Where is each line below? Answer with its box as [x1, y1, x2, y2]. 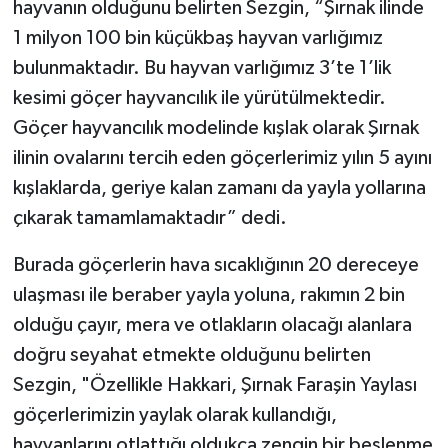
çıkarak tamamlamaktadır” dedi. [12, 207, 287, 228]
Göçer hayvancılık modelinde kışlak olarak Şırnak [12, 117, 419, 138]
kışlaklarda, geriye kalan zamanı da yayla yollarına [12, 177, 426, 198]
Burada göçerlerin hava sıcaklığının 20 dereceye [12, 254, 419, 275]
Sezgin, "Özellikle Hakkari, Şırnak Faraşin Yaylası [12, 374, 417, 395]
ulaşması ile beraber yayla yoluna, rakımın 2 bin [12, 284, 405, 305]
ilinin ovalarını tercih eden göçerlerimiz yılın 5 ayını [12, 147, 432, 168]
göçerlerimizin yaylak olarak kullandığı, [12, 404, 337, 425]
